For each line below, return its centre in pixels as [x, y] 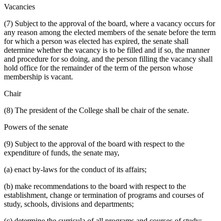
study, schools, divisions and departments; [69, 204]
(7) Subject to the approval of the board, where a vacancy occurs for [110, 24]
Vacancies [19, 7]
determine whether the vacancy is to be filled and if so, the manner [107, 50]
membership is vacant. [38, 77]
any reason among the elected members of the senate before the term [110, 33]
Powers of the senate [36, 127]
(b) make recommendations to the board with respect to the [95, 186]
